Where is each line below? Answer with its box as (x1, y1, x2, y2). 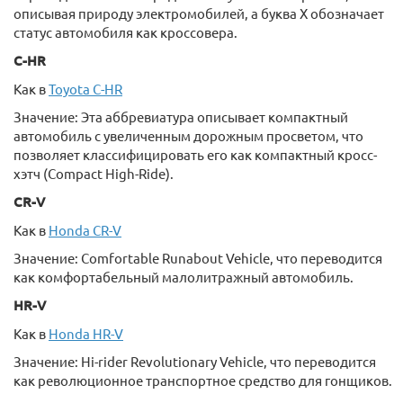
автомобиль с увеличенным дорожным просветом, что (13, 127, 363, 144)
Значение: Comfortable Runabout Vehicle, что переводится (13, 249, 382, 266)
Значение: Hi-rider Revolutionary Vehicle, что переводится (13, 353, 376, 370)
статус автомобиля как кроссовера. (13, 23, 237, 40)
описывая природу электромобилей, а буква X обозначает (13, 4, 384, 22)
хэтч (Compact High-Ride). (13, 165, 174, 182)
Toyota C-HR (49, 80, 122, 97)
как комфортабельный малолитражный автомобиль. (13, 268, 354, 285)
